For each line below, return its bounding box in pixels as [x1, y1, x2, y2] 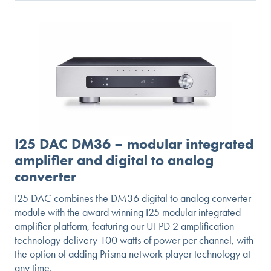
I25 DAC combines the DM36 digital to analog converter [15, 192, 251, 206]
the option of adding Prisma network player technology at [15, 247, 250, 261]
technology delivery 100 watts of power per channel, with [15, 233, 253, 247]
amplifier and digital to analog [15, 151, 214, 169]
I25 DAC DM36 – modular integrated [15, 135, 253, 153]
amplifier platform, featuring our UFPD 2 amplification [15, 220, 234, 233]
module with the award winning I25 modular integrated [15, 206, 241, 220]
